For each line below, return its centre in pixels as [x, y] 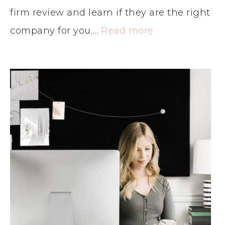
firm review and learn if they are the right [110, 12]
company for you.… [55, 30]
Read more [127, 30]
